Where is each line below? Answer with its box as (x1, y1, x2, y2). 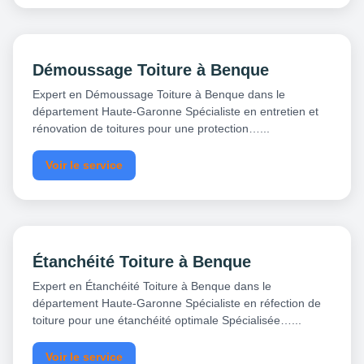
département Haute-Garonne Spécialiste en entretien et (32, 105, 318, 119)
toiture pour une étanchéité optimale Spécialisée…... (32, 314, 301, 327)
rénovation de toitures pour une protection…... (32, 122, 270, 136)
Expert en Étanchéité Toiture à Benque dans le (32, 279, 271, 293)
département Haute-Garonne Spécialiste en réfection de (32, 297, 321, 310)
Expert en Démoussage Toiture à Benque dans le (32, 88, 285, 102)
